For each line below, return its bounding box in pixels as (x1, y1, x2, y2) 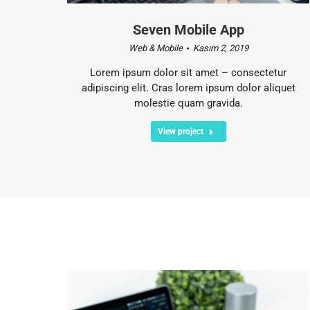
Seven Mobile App (132, 21, 244, 38)
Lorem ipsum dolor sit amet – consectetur (90, 66, 286, 79)
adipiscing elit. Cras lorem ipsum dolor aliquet (81, 81, 295, 94)
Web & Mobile (128, 42, 183, 53)
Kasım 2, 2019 (192, 42, 248, 53)
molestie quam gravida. (134, 96, 243, 109)
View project (157, 126, 203, 136)
